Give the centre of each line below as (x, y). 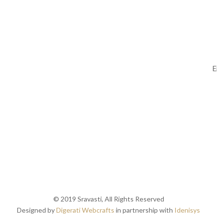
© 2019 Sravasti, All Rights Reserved (108, 199)
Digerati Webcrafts (85, 210)
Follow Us (47, 39)
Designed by (37, 210)
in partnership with (144, 210)
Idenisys (187, 210)
